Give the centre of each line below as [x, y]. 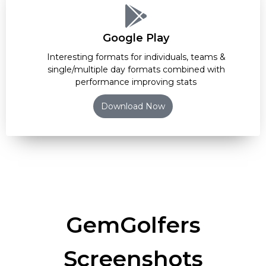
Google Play [136, 38]
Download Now [133, 106]
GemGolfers [133, 224]
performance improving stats [136, 82]
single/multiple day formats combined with [136, 69]
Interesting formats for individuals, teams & [136, 57]
